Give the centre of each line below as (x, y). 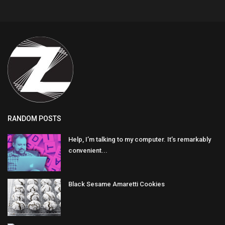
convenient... (88, 150)
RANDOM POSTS (34, 119)
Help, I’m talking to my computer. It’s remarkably (140, 139)
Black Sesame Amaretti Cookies (117, 184)
